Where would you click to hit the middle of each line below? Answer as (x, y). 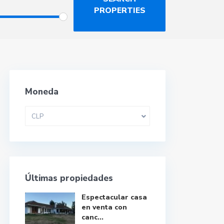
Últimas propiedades (69, 178)
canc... (92, 217)
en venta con (104, 207)
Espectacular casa (114, 197)
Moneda (42, 92)
